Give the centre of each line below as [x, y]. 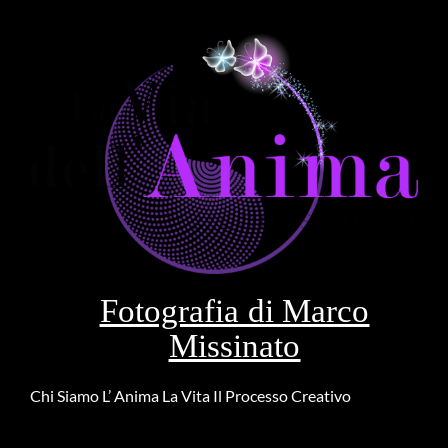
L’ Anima [130, 395]
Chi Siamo [64, 395]
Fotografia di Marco [234, 310]
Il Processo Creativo [282, 395]
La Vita [186, 395]
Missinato [234, 345]
